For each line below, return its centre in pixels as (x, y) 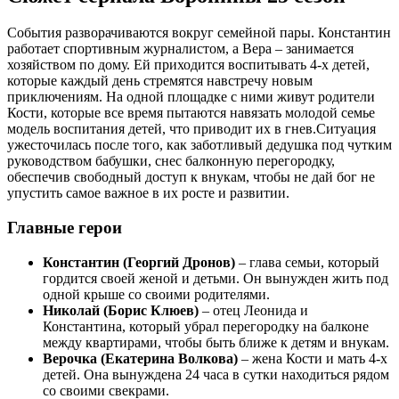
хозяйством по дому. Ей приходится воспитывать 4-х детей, (188, 65)
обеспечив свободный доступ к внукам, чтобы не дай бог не (191, 177)
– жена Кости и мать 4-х (314, 358)
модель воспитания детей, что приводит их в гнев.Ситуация (191, 129)
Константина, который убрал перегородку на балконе (206, 326)
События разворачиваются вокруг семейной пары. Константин (199, 33)
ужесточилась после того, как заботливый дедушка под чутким (199, 145)
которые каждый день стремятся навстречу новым (160, 81)
